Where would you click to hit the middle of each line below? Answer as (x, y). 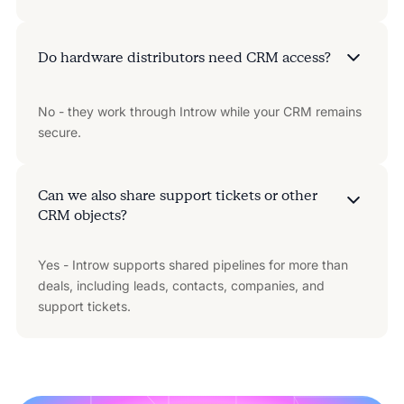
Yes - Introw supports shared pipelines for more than (193, 264)
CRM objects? (82, 215)
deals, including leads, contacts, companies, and (181, 285)
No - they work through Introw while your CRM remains (199, 111)
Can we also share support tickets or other (177, 195)
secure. (59, 132)
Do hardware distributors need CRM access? (184, 57)
